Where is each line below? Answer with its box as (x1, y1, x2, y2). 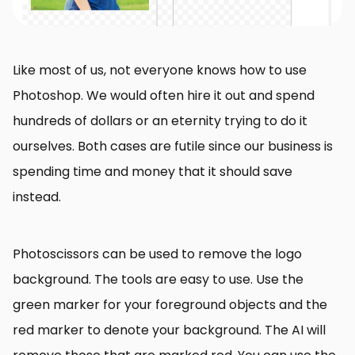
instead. (13, 188, 61, 207)
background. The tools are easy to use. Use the (13, 270, 303, 289)
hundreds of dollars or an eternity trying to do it (13, 112, 307, 131)
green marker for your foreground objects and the (13, 296, 327, 315)
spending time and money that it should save (13, 162, 292, 181)
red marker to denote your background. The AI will (13, 321, 326, 340)
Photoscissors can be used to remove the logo (13, 245, 302, 264)
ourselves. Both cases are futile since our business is (13, 137, 333, 156)
